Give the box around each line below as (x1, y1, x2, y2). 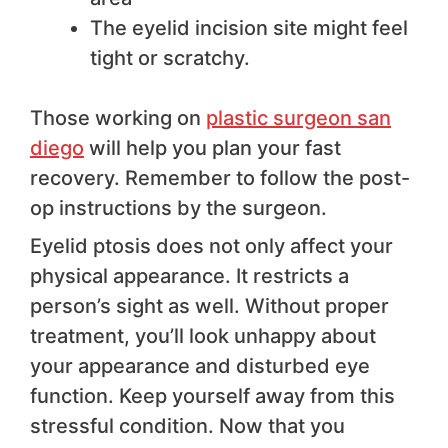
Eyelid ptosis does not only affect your (30, 234, 393, 259)
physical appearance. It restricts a (30, 264, 349, 289)
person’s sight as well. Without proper (30, 294, 389, 319)
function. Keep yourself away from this (30, 384, 395, 409)
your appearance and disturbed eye (30, 354, 370, 379)
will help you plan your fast (84, 136, 341, 161)
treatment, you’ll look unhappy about (30, 324, 376, 349)
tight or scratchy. (90, 46, 250, 71)
